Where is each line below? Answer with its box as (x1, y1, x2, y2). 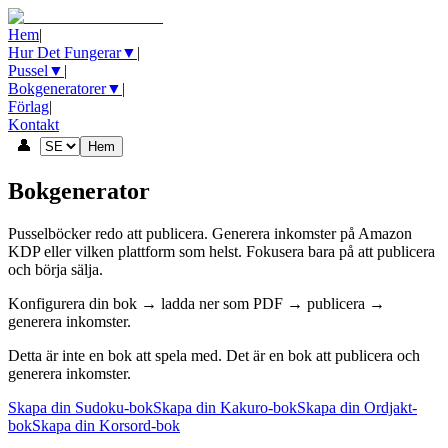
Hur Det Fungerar (8, 44, 121, 61)
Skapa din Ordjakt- (297, 398, 417, 416)
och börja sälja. (8, 260, 103, 278)
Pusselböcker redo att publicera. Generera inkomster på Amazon (8, 224, 412, 242)
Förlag (8, 98, 49, 115)
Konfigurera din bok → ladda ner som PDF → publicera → (8, 294, 385, 312)
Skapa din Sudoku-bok (8, 398, 153, 416)
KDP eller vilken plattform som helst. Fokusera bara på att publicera (8, 242, 435, 260)
